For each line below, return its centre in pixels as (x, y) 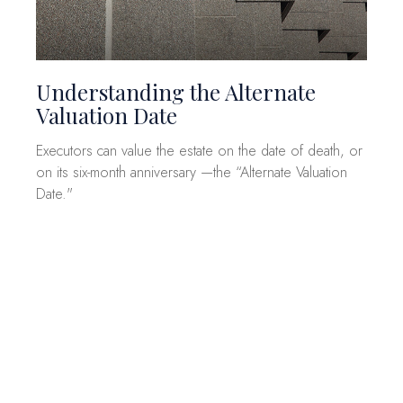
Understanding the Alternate (176, 92)
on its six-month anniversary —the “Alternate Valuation (192, 173)
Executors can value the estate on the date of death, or (199, 151)
